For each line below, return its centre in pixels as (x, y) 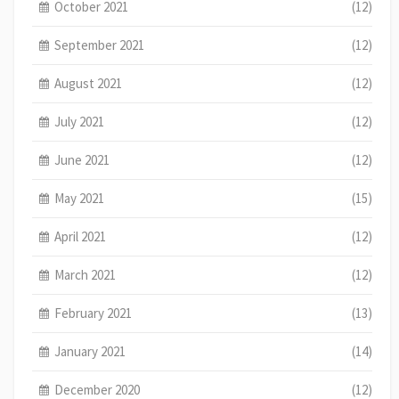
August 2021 (89, 83)
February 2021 (94, 313)
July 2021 (80, 121)
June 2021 (82, 159)
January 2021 (90, 351)
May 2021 (80, 198)
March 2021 (85, 274)
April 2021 (81, 236)
